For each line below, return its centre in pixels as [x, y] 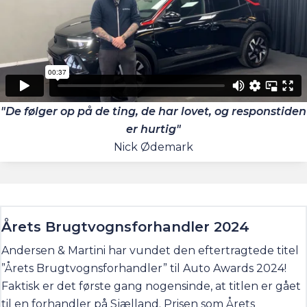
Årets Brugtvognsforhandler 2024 [125, 226]
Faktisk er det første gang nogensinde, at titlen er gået [151, 286]
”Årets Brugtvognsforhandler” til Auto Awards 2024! [144, 268]
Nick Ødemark [153, 147]
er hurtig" [153, 129]
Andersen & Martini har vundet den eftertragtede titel [150, 250]
